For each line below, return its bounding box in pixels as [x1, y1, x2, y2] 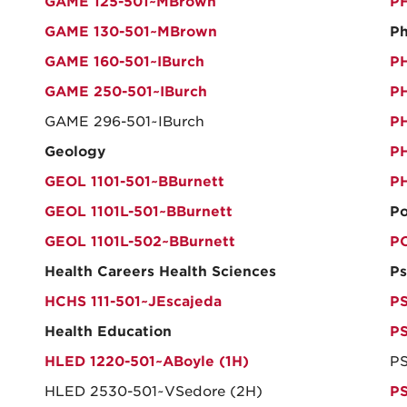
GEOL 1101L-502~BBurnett [45, 233, 235, 250]
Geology [45, 144, 105, 160]
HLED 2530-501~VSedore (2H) [45, 383, 263, 400]
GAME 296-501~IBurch [45, 114, 204, 130]
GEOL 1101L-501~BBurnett [45, 203, 233, 220]
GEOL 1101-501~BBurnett [45, 174, 224, 190]
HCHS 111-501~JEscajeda [45, 293, 222, 310]
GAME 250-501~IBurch [45, 84, 207, 100]
